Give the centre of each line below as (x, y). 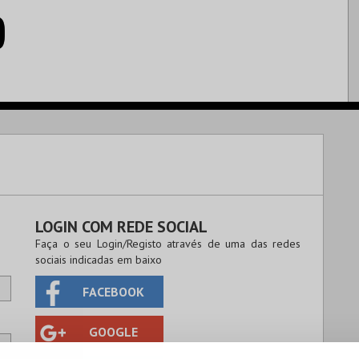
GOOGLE (113, 332)
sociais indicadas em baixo (99, 260)
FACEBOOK (113, 292)
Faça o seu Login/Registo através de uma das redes (168, 244)
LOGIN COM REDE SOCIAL (121, 227)
